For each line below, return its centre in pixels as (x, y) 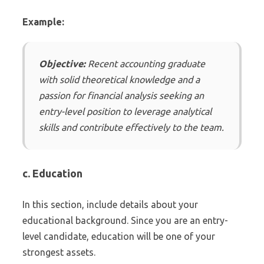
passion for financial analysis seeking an (121, 95)
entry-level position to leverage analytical (125, 111)
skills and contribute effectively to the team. (131, 127)
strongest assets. (59, 252)
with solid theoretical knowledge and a (119, 80)
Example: (43, 22)
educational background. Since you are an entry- (125, 220)
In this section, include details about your (110, 204)
